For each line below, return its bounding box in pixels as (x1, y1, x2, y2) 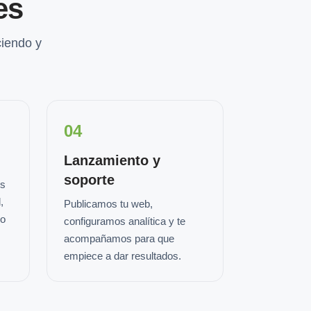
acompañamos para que (64, 233, 174, 244)
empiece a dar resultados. (64, 250, 181, 262)
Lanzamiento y (64, 153, 160, 168)
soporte (64, 172, 115, 187)
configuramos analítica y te (64, 215, 185, 227)
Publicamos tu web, (64, 198, 153, 210)
